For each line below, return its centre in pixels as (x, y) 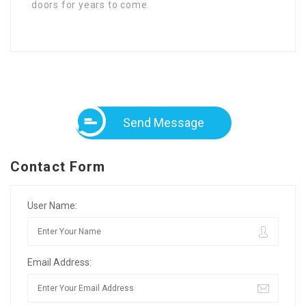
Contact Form (58, 166)
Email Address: (59, 262)
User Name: (52, 205)
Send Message (163, 122)
